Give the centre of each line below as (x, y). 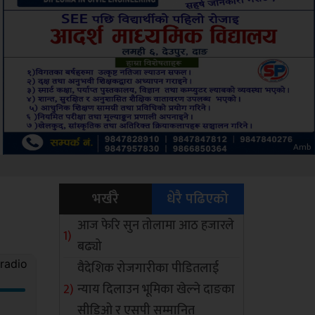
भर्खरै (105, 199)
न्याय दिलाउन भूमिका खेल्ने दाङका (156, 290)
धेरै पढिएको (198, 199)
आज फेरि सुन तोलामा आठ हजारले (156, 226)
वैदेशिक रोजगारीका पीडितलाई (148, 269)
